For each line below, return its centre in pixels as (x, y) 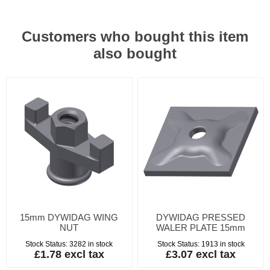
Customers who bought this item (135, 37)
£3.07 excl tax (201, 254)
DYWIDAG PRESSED (201, 217)
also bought (135, 54)
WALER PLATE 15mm (201, 227)
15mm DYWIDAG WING (69, 217)
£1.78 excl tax (69, 254)
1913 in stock (223, 244)
